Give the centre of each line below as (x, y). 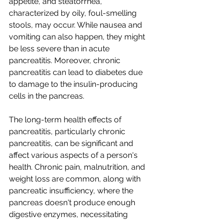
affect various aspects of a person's (74, 155)
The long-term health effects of (66, 119)
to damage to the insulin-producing (74, 84)
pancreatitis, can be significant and (72, 143)
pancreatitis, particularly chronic (68, 131)
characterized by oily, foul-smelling (74, 13)
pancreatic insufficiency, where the (72, 190)
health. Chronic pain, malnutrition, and (78, 167)
